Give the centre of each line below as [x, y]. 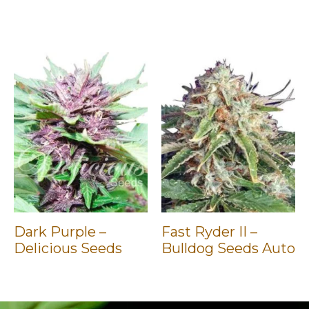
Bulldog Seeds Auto [228, 249]
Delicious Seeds [68, 249]
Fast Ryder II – [209, 232]
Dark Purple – [60, 232]
